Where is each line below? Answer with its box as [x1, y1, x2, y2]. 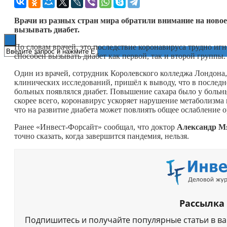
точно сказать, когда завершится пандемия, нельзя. [14, 131, 189, 140]
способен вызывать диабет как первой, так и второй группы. [14, 51, 225, 60]
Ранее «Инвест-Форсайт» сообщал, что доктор [14, 122, 177, 131]
